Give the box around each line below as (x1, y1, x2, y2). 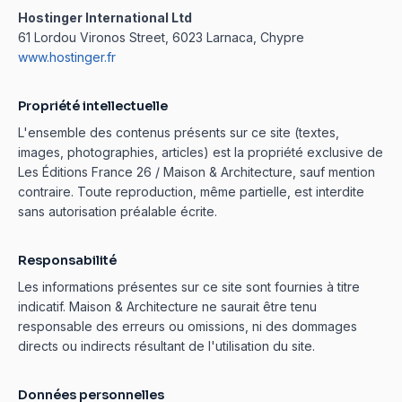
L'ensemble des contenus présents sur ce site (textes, (18, 125, 339, 140)
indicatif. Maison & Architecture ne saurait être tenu (18, 299, 317, 314)
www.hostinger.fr (18, 49, 116, 65)
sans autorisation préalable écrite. (18, 204, 217, 219)
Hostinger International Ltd (18, 10, 192, 25)
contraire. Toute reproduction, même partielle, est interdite (18, 184, 364, 199)
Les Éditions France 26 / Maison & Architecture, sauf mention (18, 164, 375, 179)
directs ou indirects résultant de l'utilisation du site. (18, 338, 315, 354)
